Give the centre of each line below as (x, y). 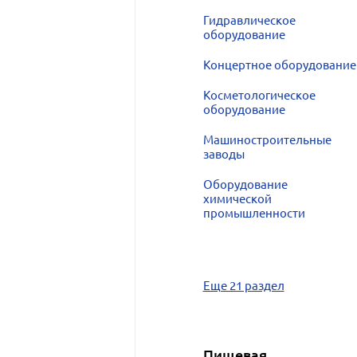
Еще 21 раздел (243, 286)
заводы (224, 154)
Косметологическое (259, 95)
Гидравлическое (249, 20)
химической (237, 199)
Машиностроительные (267, 140)
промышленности (254, 213)
